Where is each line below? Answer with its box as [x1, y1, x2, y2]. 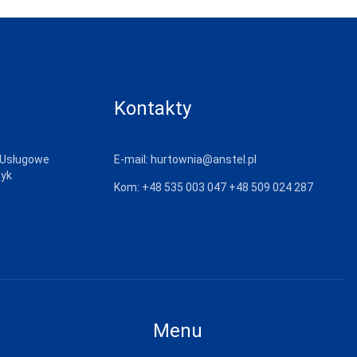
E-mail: [114, 153, 151, 166]
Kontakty [114, 97, 191, 120]
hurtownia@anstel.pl [151, 153, 257, 166]
